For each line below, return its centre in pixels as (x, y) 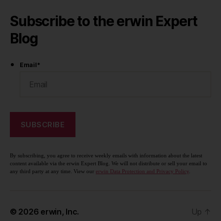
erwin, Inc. (60, 212)
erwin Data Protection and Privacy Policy (142, 172)
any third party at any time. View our (53, 172)
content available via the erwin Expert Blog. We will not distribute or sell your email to (109, 164)
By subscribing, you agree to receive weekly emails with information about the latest (106, 156)
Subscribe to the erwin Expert (104, 21)
